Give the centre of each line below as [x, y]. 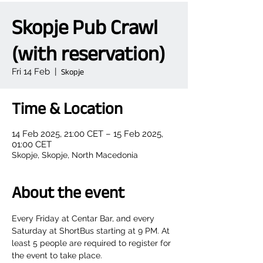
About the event [68, 192]
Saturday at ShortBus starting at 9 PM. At [92, 231]
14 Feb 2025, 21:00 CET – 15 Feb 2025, [87, 134]
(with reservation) [88, 53]
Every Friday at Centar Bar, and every [84, 218]
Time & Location [67, 108]
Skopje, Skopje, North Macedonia [75, 155]
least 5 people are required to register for [92, 243]
